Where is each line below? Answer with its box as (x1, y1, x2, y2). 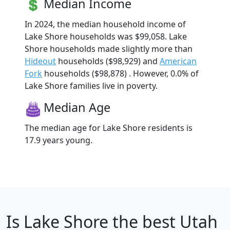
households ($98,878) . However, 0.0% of (42, 68, 199, 80)
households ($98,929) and (56, 55, 160, 67)
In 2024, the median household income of (25, 18, 186, 30)
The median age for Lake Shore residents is (25, 122, 193, 134)
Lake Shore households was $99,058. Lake (25, 31, 187, 43)
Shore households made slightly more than (25, 43, 193, 55)
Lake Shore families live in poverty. (25, 80, 158, 92)
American (160, 55, 197, 67)
